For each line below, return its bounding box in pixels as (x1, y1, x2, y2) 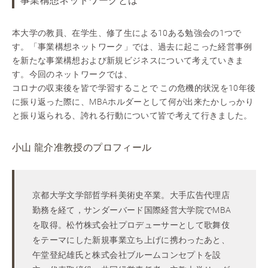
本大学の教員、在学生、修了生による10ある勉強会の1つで (12, 28, 242, 38)
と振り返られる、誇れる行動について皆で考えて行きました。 (12, 111, 252, 121)
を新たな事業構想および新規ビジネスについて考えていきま (12, 56, 244, 66)
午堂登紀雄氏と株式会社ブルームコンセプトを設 (32, 250, 221, 260)
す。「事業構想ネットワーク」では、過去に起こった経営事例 (12, 42, 252, 52)
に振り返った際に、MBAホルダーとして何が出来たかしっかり (12, 97, 254, 107)
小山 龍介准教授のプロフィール (12, 142, 152, 154)
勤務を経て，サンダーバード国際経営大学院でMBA (32, 205, 232, 215)
